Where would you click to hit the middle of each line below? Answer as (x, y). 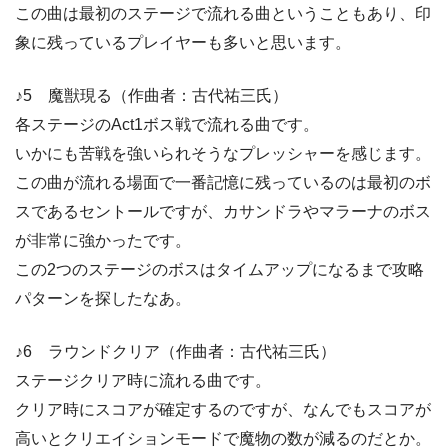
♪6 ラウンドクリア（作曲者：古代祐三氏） (175, 352)
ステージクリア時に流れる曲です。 (143, 381)
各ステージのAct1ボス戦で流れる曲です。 (167, 125)
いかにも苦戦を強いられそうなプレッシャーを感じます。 (223, 154)
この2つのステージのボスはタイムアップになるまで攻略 (219, 270)
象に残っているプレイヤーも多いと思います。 (183, 43)
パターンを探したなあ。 (103, 299)
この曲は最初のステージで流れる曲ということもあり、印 (223, 14)
